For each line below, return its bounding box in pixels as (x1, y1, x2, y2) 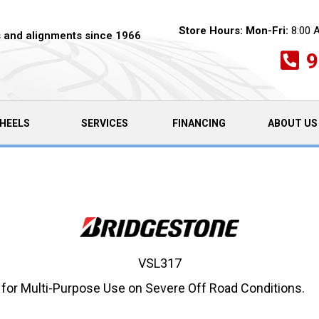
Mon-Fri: (245, 23, 288, 37)
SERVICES (80, 117, 128, 129)
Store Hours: (178, 23, 243, 37)
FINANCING (172, 117, 226, 129)
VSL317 (137, 256, 182, 271)
